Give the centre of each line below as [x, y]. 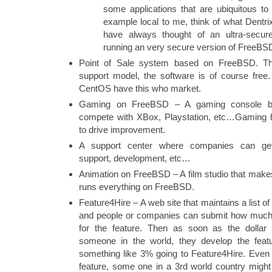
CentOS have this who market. [140, 88]
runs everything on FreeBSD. [137, 186]
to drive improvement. [122, 129]
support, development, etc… [135, 158]
